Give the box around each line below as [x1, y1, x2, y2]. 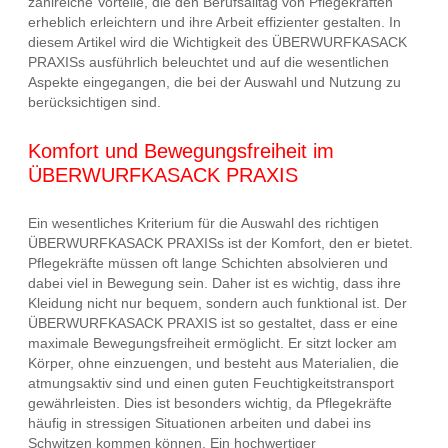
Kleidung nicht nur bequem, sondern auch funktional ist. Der [28, 295, 407, 312]
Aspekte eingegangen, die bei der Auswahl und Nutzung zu [28, 74, 401, 91]
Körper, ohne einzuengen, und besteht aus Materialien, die [28, 355, 399, 372]
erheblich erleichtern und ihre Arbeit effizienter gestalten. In [28, 14, 401, 31]
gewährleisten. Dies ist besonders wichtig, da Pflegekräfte [28, 395, 392, 412]
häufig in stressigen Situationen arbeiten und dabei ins [28, 415, 371, 432]
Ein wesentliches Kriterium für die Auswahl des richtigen [28, 215, 379, 232]
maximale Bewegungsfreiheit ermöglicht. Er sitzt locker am [28, 335, 397, 352]
